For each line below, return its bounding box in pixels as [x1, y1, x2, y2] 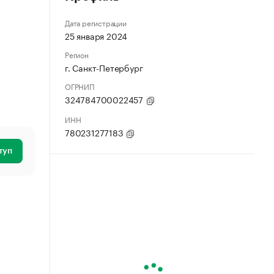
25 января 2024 [65, 29, 128, 42]
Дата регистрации [65, 17, 127, 28]
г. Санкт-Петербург [65, 61, 143, 74]
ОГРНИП [65, 80, 95, 92]
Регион [65, 48, 89, 60]
